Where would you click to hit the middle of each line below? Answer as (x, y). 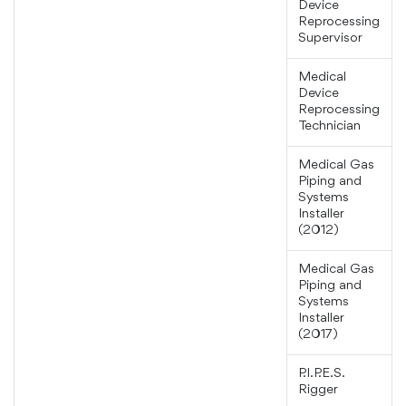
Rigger (318, 391)
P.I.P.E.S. (322, 374)
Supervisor (330, 39)
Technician (329, 127)
